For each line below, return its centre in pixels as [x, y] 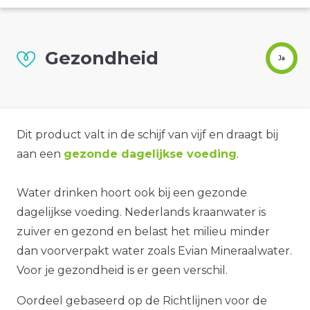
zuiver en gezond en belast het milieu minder [143, 232]
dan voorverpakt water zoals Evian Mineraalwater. [154, 251]
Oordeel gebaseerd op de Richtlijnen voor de [142, 301]
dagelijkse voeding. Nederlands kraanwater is [141, 212]
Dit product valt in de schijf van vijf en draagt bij [147, 135]
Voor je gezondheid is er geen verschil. [122, 271]
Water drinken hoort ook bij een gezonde [132, 193]
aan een [40, 154]
